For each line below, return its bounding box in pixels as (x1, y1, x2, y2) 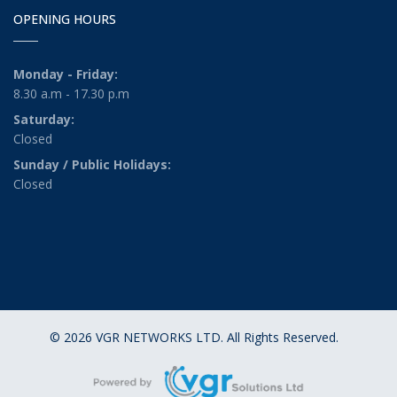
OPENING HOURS (13, 11, 116, 28)
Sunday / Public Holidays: (13, 156, 171, 174)
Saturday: (13, 111, 74, 128)
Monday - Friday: (13, 66, 118, 83)
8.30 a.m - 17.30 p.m (13, 85, 129, 103)
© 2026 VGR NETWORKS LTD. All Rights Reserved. (50, 329, 339, 346)
